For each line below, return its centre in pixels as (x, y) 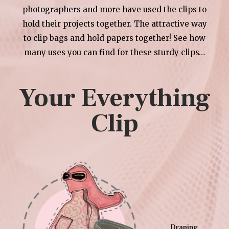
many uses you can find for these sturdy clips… (114, 52)
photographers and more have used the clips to (114, 9)
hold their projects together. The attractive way (114, 24)
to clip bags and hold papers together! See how (114, 38)
